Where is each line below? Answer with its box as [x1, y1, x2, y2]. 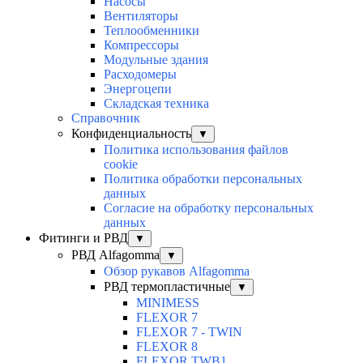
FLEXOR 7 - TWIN [136, 325, 242, 340]
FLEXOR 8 [136, 340, 198, 354]
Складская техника [104, 96, 209, 111]
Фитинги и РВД [39, 231, 128, 246]
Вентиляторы [104, 9, 178, 23]
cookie [104, 157, 138, 172]
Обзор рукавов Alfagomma [104, 264, 250, 279]
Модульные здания [104, 53, 208, 67]
